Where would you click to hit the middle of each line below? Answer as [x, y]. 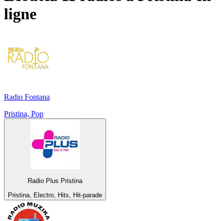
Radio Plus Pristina [55, 181]
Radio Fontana [27, 97]
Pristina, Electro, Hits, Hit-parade [55, 195]
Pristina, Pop [24, 114]
